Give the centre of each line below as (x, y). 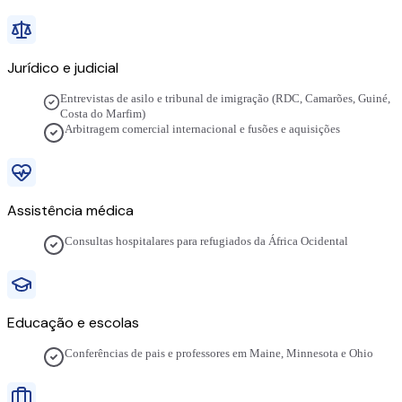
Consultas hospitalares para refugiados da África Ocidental (206, 242)
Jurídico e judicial (63, 68)
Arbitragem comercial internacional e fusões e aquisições (202, 130)
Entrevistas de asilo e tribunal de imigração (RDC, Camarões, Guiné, (226, 99)
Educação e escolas (73, 323)
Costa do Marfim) (103, 114)
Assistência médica (70, 211)
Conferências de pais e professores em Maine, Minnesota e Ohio (219, 354)
